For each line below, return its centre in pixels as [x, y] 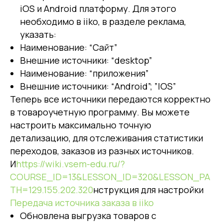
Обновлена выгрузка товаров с [88, 216]
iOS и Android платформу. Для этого [98, 9]
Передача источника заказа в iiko [82, 203]
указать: [38, 35]
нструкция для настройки [148, 190]
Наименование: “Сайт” [69, 48]
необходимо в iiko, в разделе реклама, [103, 22]
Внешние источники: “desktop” [86, 60]
